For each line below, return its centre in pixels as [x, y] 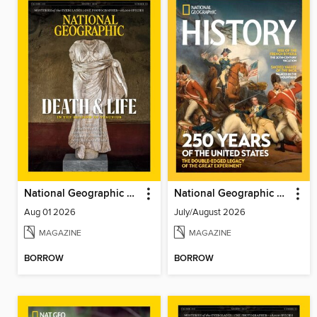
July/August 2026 [209, 212]
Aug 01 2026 [50, 212]
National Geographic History [280, 194]
